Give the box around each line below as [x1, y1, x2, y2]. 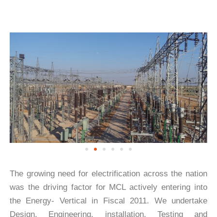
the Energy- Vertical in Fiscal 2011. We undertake [10, 196, 207, 206]
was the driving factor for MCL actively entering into [10, 183, 207, 192]
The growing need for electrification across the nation [10, 169, 207, 179]
